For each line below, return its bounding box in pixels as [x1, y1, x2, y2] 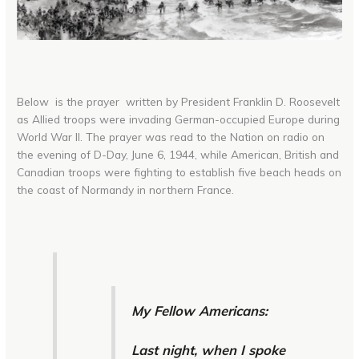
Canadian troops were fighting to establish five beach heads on [17, 165, 342, 179]
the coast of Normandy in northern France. [17, 183, 235, 197]
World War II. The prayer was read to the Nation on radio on [17, 130, 325, 144]
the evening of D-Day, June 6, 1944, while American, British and [17, 147, 340, 162]
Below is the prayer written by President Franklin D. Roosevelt [17, 95, 341, 109]
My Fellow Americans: [131, 302, 268, 320]
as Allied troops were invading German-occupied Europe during [17, 112, 341, 127]
